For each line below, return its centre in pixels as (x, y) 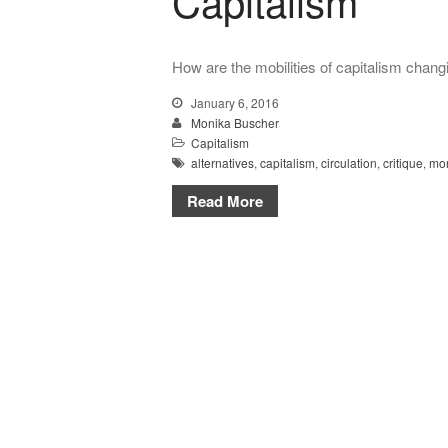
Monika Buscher (235, 123)
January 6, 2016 (233, 103)
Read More (225, 201)
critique (403, 163)
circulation (349, 163)
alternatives (222, 163)
